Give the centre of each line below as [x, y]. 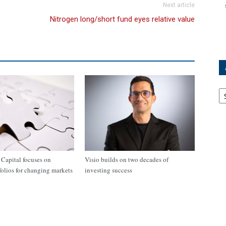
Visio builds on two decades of [127, 159]
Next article [179, 5]
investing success [108, 170]
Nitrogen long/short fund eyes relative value [122, 19]
